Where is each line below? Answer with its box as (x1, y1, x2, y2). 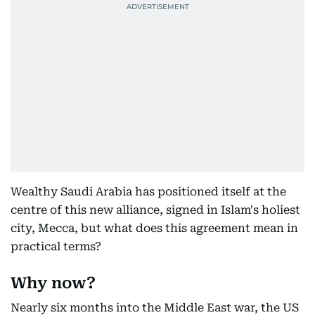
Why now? (11, 274, 96, 292)
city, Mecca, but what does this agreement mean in (11, 221, 298, 235)
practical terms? (11, 240, 101, 253)
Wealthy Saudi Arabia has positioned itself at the (11, 185, 286, 198)
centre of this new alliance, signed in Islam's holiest (11, 203, 300, 217)
